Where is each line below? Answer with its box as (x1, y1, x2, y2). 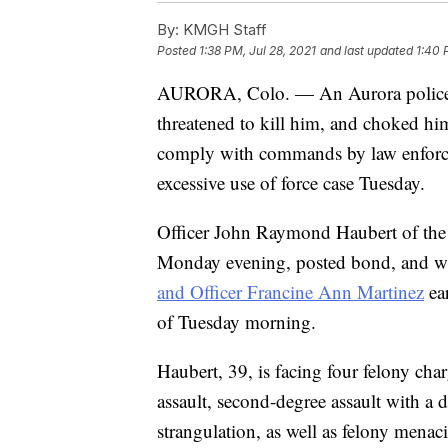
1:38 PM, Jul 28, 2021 (199, 42, 316, 58)
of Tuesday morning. (157, 308, 316, 334)
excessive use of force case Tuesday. (157, 169, 425, 195)
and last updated (320, 42, 413, 58)
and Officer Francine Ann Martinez (157, 278, 424, 304)
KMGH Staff (179, 19, 267, 39)
